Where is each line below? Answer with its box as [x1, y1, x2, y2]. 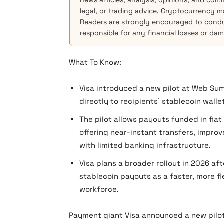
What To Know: [69, 57, 121, 67]
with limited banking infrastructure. [79, 140, 211, 150]
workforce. [79, 184, 119, 194]
